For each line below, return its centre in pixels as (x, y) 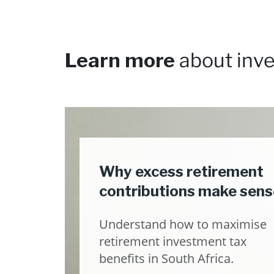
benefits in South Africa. (166, 258)
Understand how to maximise (183, 224)
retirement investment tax (173, 241)
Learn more (122, 60)
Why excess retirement (181, 172)
